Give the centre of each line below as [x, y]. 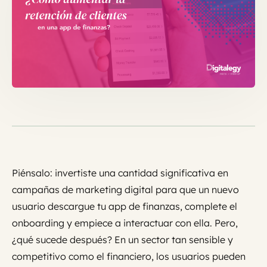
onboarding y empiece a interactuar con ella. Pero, [125, 223]
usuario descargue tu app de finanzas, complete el [125, 207]
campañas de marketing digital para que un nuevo [125, 190]
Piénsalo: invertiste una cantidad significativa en [120, 173]
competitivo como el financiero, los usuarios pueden [129, 257]
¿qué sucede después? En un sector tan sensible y [122, 240]
